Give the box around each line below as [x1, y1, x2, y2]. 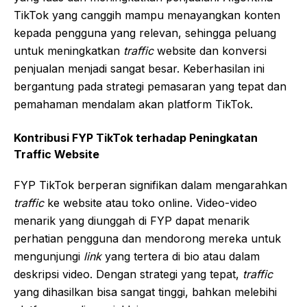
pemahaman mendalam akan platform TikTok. [14, 97, 253, 111]
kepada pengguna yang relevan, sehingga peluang [14, 25, 276, 40]
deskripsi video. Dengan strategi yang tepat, [14, 267, 243, 281]
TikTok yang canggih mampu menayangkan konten [14, 8, 280, 22]
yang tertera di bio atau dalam [101, 249, 260, 263]
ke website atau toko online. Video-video [44, 195, 257, 210]
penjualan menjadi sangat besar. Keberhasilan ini [14, 61, 265, 75]
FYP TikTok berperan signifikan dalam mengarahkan [14, 177, 287, 192]
